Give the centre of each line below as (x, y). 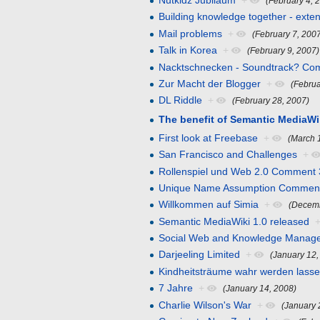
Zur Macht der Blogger (210, 83)
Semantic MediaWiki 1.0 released (234, 221)
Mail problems (191, 33)
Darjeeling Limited (200, 255)
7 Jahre (176, 288)
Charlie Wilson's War (205, 305)
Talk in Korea (188, 50)
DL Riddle (181, 100)
